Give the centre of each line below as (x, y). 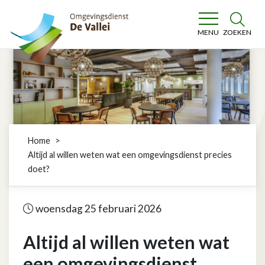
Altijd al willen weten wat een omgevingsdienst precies (130, 155)
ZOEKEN (237, 32)
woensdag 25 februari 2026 (98, 209)
